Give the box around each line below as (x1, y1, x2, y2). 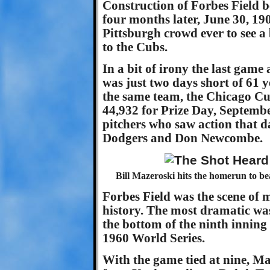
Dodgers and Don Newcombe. (102, 131, 263, 145)
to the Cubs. (102, 40, 168, 54)
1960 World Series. (102, 231, 205, 245)
